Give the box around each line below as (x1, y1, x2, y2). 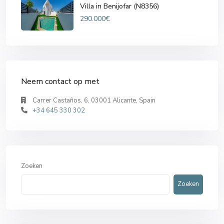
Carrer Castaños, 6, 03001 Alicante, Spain (32, 95, 155, 105)
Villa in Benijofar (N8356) (80, 1, 159, 11)
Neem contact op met (21, 75, 99, 87)
